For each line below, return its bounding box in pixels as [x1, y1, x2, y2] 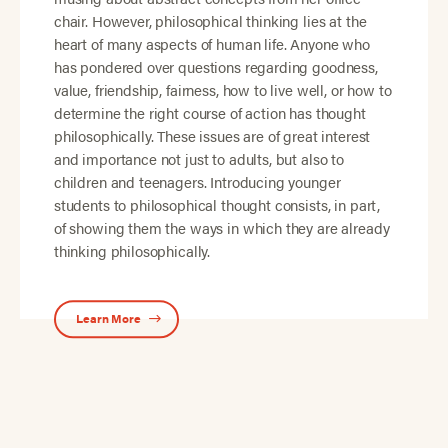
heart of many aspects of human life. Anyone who [53, 33, 370, 55]
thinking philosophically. [53, 240, 218, 262]
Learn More [76, 310, 141, 327]
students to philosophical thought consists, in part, [53, 194, 381, 216]
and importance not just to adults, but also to [53, 148, 344, 170]
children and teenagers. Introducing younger [53, 171, 341, 193]
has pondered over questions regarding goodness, [53, 56, 378, 78]
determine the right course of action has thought [53, 102, 366, 124]
